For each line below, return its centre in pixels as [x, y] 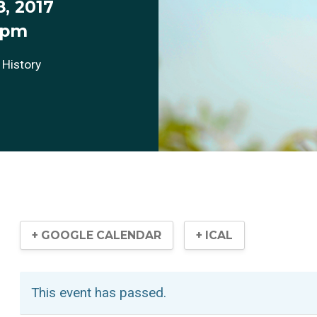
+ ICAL [215, 235]
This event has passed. [99, 293]
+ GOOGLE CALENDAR [97, 235]
